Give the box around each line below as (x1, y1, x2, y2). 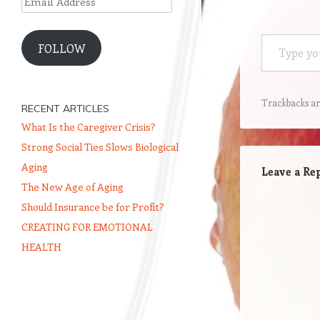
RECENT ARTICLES (21, 102, 109, 115)
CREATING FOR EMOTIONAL (21, 220, 153, 234)
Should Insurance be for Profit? (21, 200, 164, 214)
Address (21, 8, 60, 21)
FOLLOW (37, 40, 85, 56)
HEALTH (21, 240, 61, 254)
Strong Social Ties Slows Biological (21, 140, 179, 154)
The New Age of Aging (21, 180, 124, 194)
